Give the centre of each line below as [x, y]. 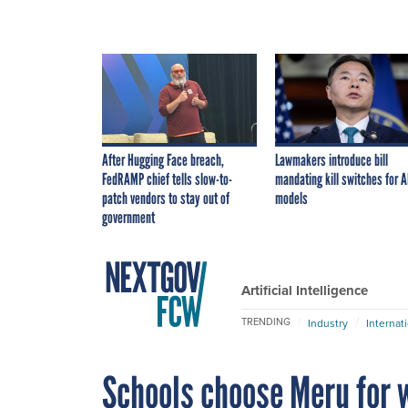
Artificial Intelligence [305, 290]
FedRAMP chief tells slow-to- [167, 179]
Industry [328, 322]
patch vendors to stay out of [166, 198]
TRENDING [266, 322]
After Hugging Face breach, [163, 160]
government [128, 217]
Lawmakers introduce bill [331, 160]
